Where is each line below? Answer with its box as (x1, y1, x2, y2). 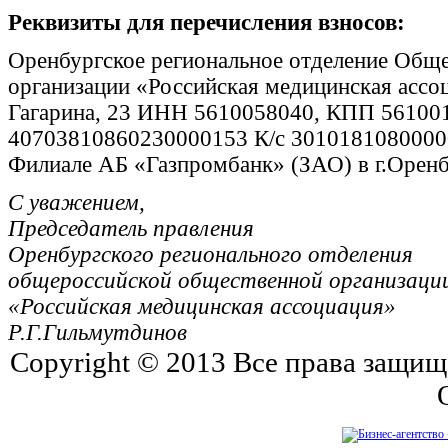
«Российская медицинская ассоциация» (8, 293, 396, 319)
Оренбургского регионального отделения (8, 241, 413, 267)
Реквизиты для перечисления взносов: (8, 9, 405, 35)
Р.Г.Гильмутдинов (8, 319, 187, 345)
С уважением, (8, 189, 145, 215)
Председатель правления (8, 215, 254, 241)
